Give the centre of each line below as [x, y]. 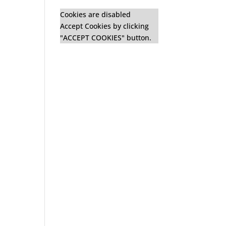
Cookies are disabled [96, 14]
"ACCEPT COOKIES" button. [106, 37]
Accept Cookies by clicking [105, 26]
